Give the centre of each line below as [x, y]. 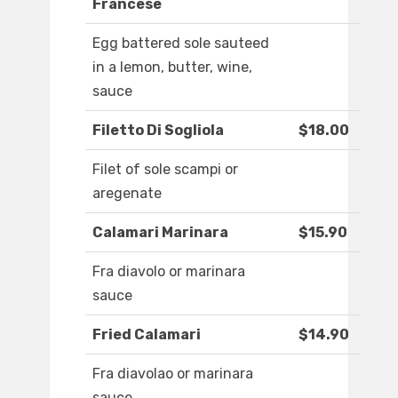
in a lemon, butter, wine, [172, 68]
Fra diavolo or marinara [169, 272]
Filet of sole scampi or [165, 170]
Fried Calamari [147, 335]
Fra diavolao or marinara [173, 374]
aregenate [127, 194]
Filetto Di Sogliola [158, 131]
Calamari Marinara [160, 233]
